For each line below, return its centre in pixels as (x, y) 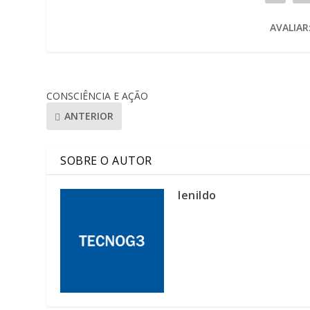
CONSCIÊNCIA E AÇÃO (98, 95)
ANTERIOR (89, 116)
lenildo (197, 195)
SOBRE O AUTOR (106, 160)
